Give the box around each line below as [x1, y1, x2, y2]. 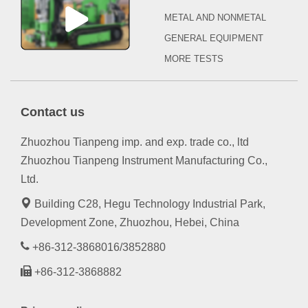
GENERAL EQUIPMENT [164, 33, 263, 44]
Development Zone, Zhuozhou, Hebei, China [21, 217, 239, 229]
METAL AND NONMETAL [164, 12, 266, 23]
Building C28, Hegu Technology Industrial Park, [32, 198, 265, 210]
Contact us [21, 105, 85, 120]
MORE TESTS [164, 54, 223, 65]
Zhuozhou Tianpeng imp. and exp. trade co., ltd [21, 136, 249, 148]
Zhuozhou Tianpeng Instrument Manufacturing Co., [21, 155, 267, 167]
